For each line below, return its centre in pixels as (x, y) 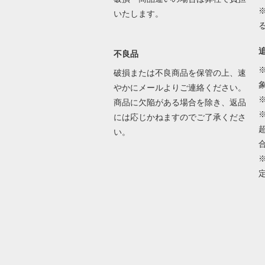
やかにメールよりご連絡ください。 (180, 87)
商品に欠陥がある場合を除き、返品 (180, 102)
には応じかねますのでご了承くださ (180, 117)
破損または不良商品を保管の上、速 (180, 72)
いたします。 (138, 13)
